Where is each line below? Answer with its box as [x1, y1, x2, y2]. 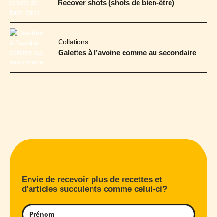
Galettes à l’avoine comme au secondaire [58, 48, 196, 57]
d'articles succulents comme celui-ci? [22, 184, 167, 194]
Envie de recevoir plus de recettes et [22, 174, 162, 184]
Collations [58, 38, 88, 46]
